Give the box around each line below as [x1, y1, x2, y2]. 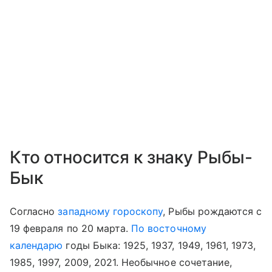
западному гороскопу [58, 205, 163, 218]
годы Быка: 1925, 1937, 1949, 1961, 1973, [63, 239, 256, 252]
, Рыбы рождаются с [163, 205, 262, 218]
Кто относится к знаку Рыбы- [10, 147, 253, 168]
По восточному [131, 222, 206, 235]
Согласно [10, 205, 58, 218]
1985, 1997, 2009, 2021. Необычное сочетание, [10, 256, 233, 269]
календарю [10, 239, 63, 252]
